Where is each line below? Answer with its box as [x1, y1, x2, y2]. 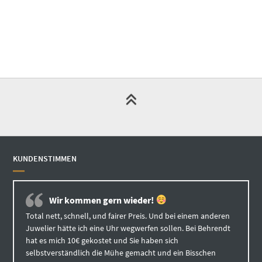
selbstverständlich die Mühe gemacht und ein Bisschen [26, 247, 216, 258]
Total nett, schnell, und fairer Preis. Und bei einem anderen [26, 211, 230, 222]
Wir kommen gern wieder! [49, 194, 156, 206]
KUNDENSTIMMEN [13, 153, 77, 164]
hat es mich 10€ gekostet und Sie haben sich [26, 235, 179, 246]
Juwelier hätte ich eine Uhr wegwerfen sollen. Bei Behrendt [26, 223, 231, 234]
